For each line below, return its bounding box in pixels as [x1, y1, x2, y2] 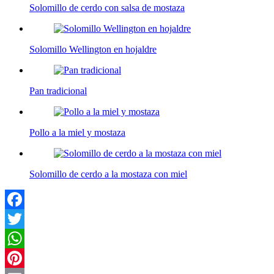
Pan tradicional [29, 86, 87, 97]
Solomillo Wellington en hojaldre [29, 44, 157, 55]
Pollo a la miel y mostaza [29, 127, 125, 138]
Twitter [5, 233, 32, 244]
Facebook [5, 213, 43, 224]
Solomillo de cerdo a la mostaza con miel [29, 169, 187, 180]
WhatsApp [5, 253, 46, 264]
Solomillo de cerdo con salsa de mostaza [29, 2, 185, 13]
